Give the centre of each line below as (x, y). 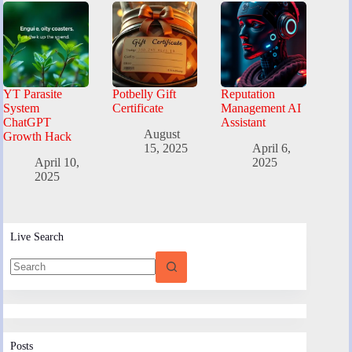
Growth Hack (37, 136)
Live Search (37, 236)
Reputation (248, 93)
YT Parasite (33, 93)
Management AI (261, 108)
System (21, 108)
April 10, (57, 162)
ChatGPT (27, 122)
